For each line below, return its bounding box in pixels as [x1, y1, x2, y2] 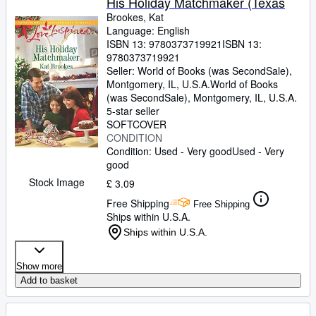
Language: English [107, 23, 190, 37]
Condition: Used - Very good [107, 144, 232, 158]
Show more [16, 261, 62, 272]
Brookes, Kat [107, 10, 164, 24]
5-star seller [107, 104, 159, 118]
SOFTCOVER [107, 117, 166, 131]
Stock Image [28, 175, 85, 189]
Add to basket [20, 275, 78, 286]
